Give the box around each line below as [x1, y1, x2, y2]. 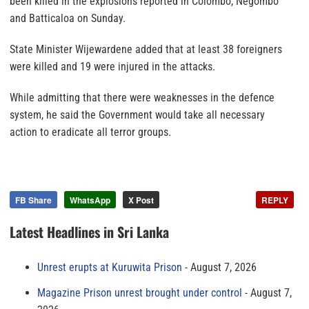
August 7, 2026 [190, 261, 257, 275]
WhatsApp [70, 194, 110, 207]
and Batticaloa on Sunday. [10, 12, 126, 26]
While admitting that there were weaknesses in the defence [10, 91, 275, 105]
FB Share [15, 194, 52, 207]
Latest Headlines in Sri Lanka [10, 221, 169, 243]
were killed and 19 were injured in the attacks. [10, 60, 215, 74]
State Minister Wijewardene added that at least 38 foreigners [10, 43, 282, 57]
